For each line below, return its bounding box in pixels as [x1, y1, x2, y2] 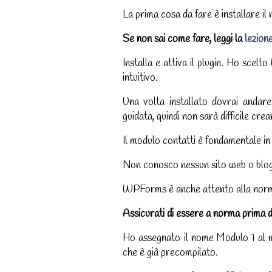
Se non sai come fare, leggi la [123, 32, 245, 47]
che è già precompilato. [123, 246, 218, 260]
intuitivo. [123, 71, 158, 86]
